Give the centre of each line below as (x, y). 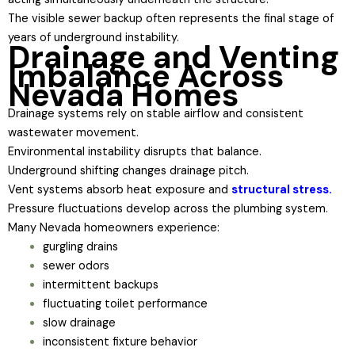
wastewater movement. (73, 132)
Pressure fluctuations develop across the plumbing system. (168, 208)
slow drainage (79, 323)
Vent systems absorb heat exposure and (120, 189)
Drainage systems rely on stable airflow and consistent (156, 113)
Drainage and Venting (174, 57)
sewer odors (76, 265)
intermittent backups (100, 284)
